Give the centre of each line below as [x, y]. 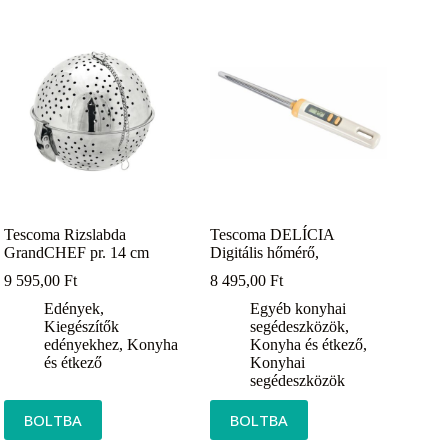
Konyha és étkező [307, 345]
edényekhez [82, 345]
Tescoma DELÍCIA [272, 235]
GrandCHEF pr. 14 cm [77, 253]
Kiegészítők [82, 327]
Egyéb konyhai [298, 309]
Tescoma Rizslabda [65, 235]
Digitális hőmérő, [265, 253]
